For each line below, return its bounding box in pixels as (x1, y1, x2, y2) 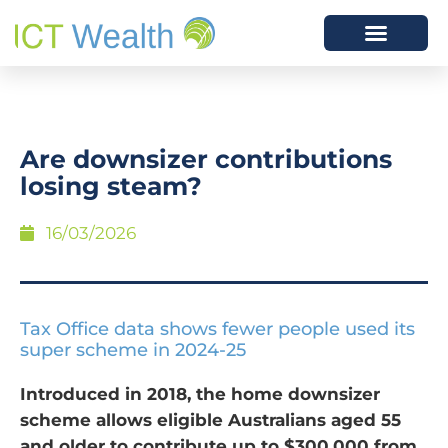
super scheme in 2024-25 (20, 339, 246, 361)
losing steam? (20, 171, 202, 201)
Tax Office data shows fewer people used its (20, 318, 415, 340)
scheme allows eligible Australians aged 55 (20, 410, 401, 430)
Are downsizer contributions (20, 144, 392, 174)
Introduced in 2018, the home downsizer (20, 384, 380, 404)
